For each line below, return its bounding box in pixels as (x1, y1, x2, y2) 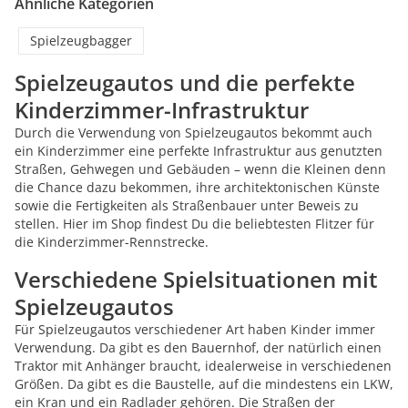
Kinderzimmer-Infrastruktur (15, 95, 309, 125)
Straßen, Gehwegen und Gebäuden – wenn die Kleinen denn (15, 160, 386, 178)
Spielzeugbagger (30, 32, 132, 49)
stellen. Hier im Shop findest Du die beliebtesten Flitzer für (15, 215, 374, 232)
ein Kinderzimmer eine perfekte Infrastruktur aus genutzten (15, 142, 382, 159)
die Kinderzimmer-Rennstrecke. (15, 233, 209, 250)
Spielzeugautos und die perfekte (15, 67, 355, 97)
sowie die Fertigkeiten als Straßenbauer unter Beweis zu (15, 197, 359, 214)
